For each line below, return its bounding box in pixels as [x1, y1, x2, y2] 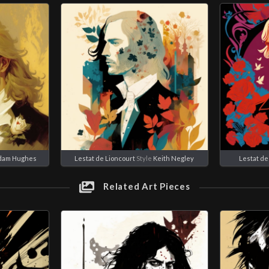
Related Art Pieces [101, 181, 190, 192]
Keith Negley [153, 154, 195, 162]
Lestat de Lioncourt [74, 154, 136, 162]
